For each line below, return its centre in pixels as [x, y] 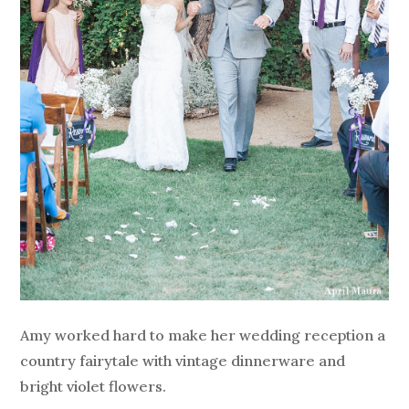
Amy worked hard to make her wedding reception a [203, 336]
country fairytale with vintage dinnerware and [183, 361]
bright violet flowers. [94, 387]
